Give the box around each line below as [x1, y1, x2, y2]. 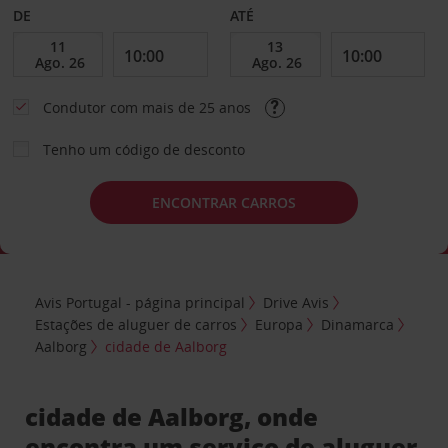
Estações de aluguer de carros [35, 314, 238, 334]
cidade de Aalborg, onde [25, 399, 319, 433]
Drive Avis [263, 292, 330, 312]
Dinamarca [321, 314, 395, 334]
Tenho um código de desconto [42, 140, 245, 159]
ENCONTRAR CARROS [152, 192, 296, 212]
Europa [255, 314, 304, 334]
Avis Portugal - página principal [35, 292, 246, 312]
